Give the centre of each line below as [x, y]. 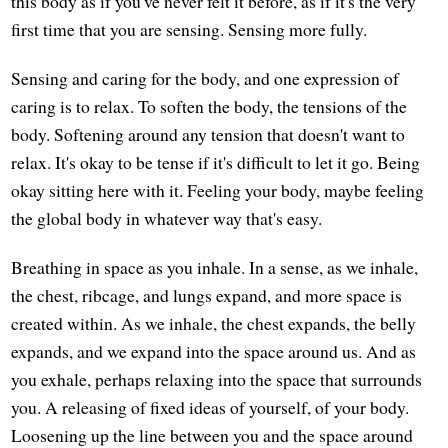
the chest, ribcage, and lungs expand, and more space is [207, 295]
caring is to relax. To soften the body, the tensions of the [209, 106]
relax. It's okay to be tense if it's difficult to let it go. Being [216, 162]
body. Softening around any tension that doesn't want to [208, 134]
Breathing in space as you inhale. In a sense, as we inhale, [215, 267]
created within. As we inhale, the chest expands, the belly [214, 323]
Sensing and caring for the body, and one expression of [205, 78]
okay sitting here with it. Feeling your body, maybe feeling [218, 190]
